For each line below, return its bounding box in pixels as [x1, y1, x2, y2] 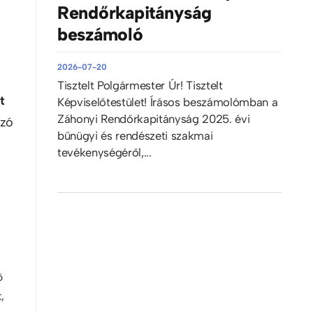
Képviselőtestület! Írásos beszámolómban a [57, 94, 278, 109]
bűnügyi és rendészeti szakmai [57, 128, 213, 143]
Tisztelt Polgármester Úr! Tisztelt [57, 78, 223, 92]
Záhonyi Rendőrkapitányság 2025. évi [57, 111, 250, 126]
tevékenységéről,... [57, 145, 152, 159]
